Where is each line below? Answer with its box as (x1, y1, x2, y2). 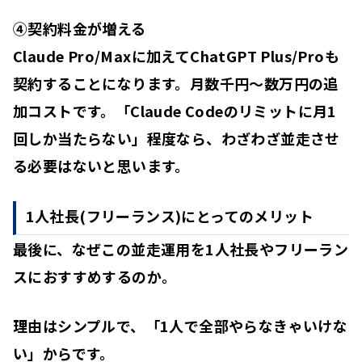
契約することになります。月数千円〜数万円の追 (13, 72, 339, 94)
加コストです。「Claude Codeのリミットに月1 (13, 99, 337, 121)
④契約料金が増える (13, 17, 146, 39)
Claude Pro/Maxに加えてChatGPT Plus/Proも (13, 44, 339, 66)
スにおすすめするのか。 (13, 266, 177, 288)
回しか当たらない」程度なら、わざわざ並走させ (13, 127, 340, 149)
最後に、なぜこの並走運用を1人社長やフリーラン (13, 238, 349, 260)
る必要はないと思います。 (13, 154, 190, 176)
